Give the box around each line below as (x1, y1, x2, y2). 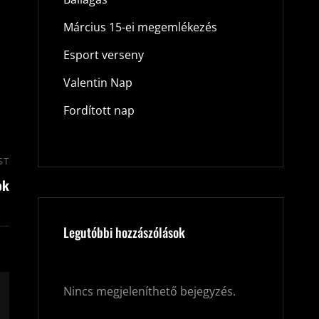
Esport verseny (63, 46, 144, 63)
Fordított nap (63, 102, 135, 118)
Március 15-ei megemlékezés (63, 19, 217, 35)
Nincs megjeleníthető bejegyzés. (63, 283, 236, 299)
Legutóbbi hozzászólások (63, 222, 185, 241)
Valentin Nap (63, 74, 132, 90)
